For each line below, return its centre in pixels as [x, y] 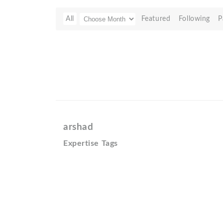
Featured [156, 19]
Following [194, 19]
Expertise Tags [91, 143]
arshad [78, 127]
